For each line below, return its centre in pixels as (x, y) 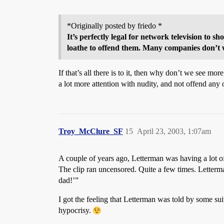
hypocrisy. (76, 210)
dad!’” (68, 180)
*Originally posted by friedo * (114, 26)
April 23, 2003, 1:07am (174, 131)
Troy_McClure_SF (91, 131)
